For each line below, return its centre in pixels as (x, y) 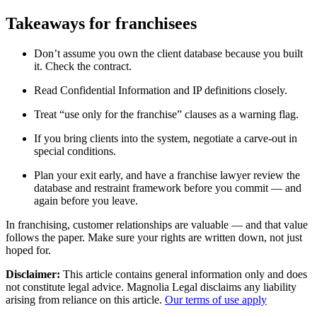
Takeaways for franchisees (101, 23)
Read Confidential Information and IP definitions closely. (161, 90)
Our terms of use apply (216, 299)
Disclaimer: (33, 274)
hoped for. (28, 250)
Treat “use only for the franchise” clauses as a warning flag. (166, 114)
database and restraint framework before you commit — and (168, 188)
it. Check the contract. (83, 66)
